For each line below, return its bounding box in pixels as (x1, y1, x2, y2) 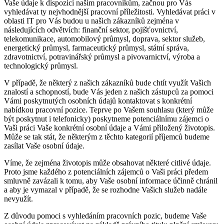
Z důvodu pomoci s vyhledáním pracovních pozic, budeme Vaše (4, 211, 206, 220)
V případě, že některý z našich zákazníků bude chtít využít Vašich (4, 78, 211, 87)
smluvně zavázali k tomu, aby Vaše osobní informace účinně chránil (4, 176, 217, 185)
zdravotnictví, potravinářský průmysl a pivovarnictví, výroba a (4, 52, 200, 61)
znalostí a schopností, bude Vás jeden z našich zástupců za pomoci (4, 87, 213, 96)
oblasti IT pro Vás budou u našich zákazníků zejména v (4, 16, 179, 25)
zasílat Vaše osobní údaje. (4, 141, 84, 150)
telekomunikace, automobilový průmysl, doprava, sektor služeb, (4, 34, 205, 43)
